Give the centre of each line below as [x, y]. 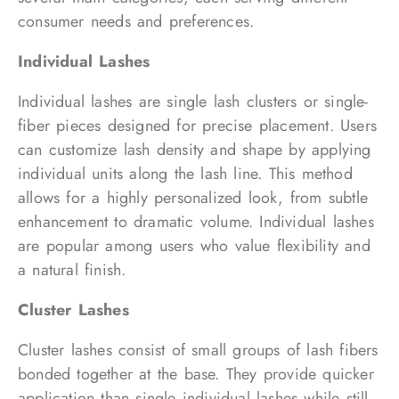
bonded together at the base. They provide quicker [196, 374]
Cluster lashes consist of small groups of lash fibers [198, 350]
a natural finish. [72, 270]
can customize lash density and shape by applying [195, 150]
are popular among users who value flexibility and [194, 246]
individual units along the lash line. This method [185, 174]
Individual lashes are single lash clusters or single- [193, 102]
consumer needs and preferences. [136, 21]
